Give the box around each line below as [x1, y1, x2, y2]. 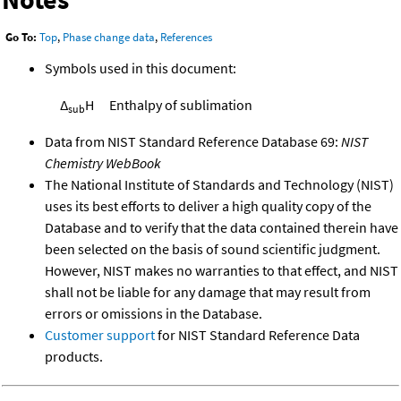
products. [45, 347, 103, 366]
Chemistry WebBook [45, 154, 161, 173]
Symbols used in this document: [45, 59, 236, 78]
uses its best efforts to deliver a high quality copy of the [45, 197, 371, 216]
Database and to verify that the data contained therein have [45, 218, 398, 237]
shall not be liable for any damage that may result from [45, 283, 371, 302]
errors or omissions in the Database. [45, 304, 262, 323]
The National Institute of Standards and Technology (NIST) [45, 175, 394, 194]
